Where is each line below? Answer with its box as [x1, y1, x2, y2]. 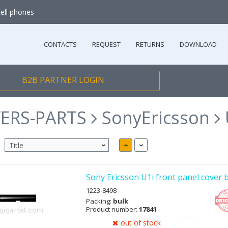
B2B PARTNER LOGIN [21, 74, 104, 85]
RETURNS [136, 40, 165, 49]
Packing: [86, 196, 113, 206]
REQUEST [92, 40, 121, 49]
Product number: [86, 205, 139, 214]
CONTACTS [44, 40, 77, 49]
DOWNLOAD [180, 40, 217, 49]
